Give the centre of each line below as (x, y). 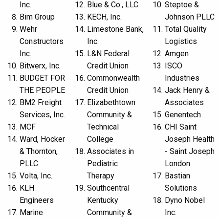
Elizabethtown (111, 102)
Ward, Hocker (42, 139)
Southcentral (108, 188)
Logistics (181, 41)
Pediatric (102, 164)
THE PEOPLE (42, 90)
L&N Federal (108, 54)
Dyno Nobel (185, 200)
